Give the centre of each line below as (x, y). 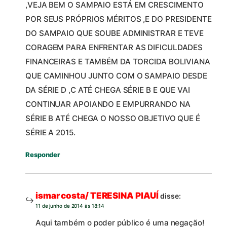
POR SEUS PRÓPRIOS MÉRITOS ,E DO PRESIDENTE (119, 19)
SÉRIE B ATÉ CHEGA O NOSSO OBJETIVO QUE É (113, 118)
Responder (43, 154)
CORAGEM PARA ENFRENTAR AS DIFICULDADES (114, 47)
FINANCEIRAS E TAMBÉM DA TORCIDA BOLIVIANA (118, 61)
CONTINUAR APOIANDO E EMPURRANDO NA (108, 104)
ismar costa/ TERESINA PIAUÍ (97, 195)
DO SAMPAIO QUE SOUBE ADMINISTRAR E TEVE (115, 33)
